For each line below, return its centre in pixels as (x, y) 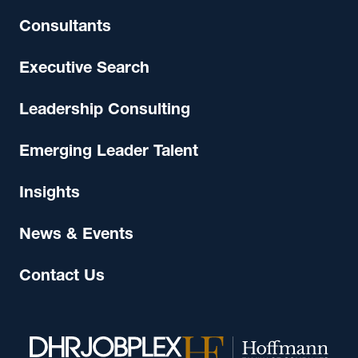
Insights (50, 194)
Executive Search (84, 70)
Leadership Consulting (105, 111)
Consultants (65, 28)
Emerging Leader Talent (109, 153)
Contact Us (62, 277)
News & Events (76, 236)
